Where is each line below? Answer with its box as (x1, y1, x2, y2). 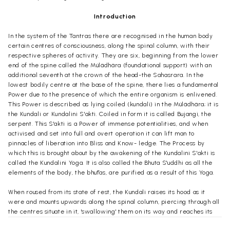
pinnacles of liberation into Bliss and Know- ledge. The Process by (8, 139, 205, 147)
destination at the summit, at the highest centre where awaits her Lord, (8, 217, 221, 225)
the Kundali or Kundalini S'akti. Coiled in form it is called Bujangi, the (8, 110, 212, 118)
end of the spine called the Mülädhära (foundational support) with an (8, 61, 212, 69)
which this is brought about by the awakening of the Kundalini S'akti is (8, 149, 216, 157)
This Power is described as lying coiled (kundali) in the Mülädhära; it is (8, 100, 219, 108)
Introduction (94, 12, 136, 20)
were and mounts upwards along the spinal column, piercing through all (8, 198, 220, 205)
